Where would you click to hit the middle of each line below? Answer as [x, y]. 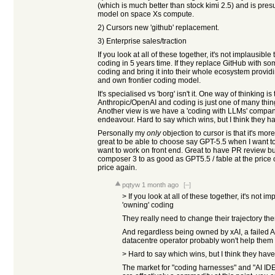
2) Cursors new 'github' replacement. [158, 28]
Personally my [122, 133]
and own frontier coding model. [149, 80]
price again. [117, 168]
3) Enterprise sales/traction [142, 41]
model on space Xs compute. [146, 14]
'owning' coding [148, 205]
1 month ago [160, 185]
